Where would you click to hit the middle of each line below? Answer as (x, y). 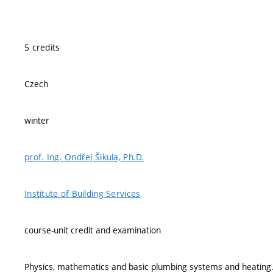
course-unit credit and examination (93, 230)
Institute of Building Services (83, 193)
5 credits (42, 47)
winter (37, 120)
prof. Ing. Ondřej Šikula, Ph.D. (84, 157)
